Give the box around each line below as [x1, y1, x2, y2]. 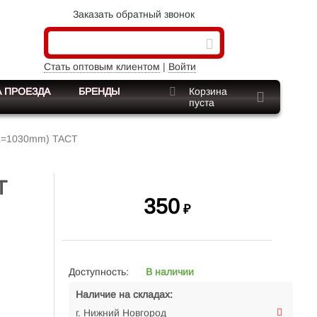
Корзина [188, 86, 227, 97]
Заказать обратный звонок [73, 8, 195, 20]
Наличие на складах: [76, 289, 173, 300]
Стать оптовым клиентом [43, 61, 160, 72]
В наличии [146, 266, 194, 277]
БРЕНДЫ [79, 86, 120, 97]
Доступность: [69, 266, 129, 277]
